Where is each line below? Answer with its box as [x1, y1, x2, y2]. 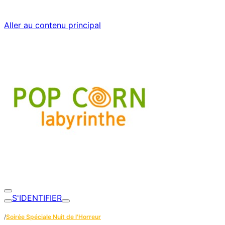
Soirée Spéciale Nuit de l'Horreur [6, 213, 101, 220]
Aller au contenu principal [4, 20, 101, 30]
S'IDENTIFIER [12, 193, 62, 203]
